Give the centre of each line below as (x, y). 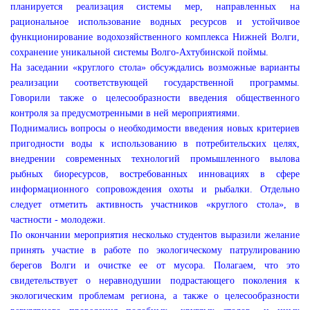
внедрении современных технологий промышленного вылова (155, 159)
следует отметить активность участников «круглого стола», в (155, 204)
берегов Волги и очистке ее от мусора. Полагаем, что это (155, 265)
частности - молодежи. (58, 220)
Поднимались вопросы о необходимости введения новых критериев (155, 128)
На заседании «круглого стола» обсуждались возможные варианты (155, 67)
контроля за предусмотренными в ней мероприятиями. (125, 113)
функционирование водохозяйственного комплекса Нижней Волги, (155, 37)
